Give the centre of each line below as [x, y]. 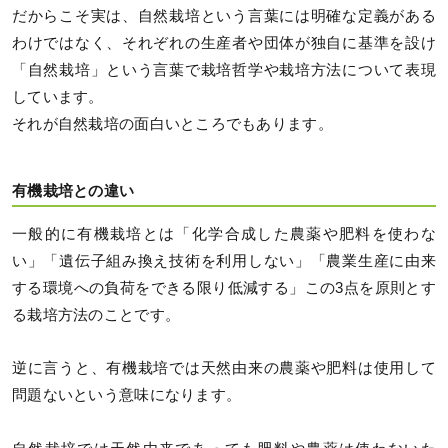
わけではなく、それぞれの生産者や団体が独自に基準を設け [224, 43]
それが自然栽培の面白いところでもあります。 [172, 124]
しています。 [58, 97]
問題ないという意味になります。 [127, 395]
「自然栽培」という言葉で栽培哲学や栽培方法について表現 [224, 70]
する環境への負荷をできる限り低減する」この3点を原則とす [224, 288]
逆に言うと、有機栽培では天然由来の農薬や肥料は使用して [224, 368]
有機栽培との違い [73, 190]
